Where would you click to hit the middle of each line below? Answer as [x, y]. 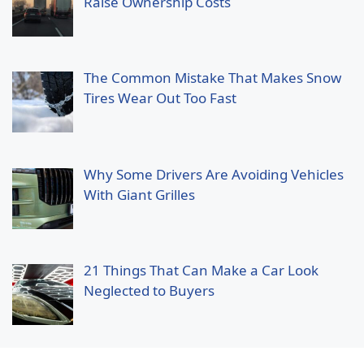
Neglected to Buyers [149, 290]
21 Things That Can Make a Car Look [201, 270]
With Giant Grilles [139, 194]
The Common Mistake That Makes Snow [212, 78]
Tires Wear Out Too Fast [160, 98]
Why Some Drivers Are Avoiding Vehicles [213, 174]
